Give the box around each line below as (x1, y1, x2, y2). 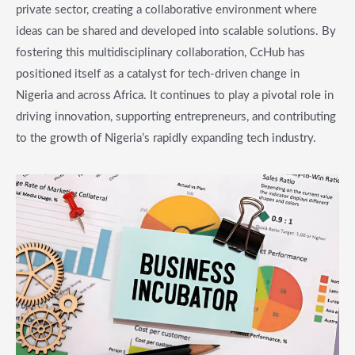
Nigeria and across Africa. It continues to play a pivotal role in (16, 89, 334, 101)
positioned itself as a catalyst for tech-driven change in (16, 67, 300, 80)
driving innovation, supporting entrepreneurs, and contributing (16, 110, 336, 123)
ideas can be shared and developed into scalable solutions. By (16, 25, 336, 37)
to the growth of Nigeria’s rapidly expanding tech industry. (16, 132, 316, 144)
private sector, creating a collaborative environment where (16, 3, 317, 16)
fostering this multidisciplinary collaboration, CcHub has (16, 46, 305, 59)
